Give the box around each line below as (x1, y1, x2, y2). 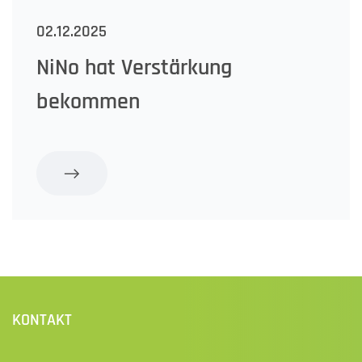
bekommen (36, 87, 140, 117)
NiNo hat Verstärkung (36, 53, 232, 83)
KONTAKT (12, 309, 72, 331)
